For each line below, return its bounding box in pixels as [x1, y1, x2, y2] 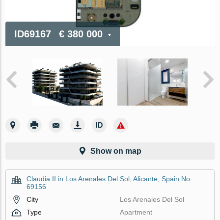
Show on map [90, 146, 141, 155]
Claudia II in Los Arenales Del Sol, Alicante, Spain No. [27, 174, 192, 183]
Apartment [120, 208, 153, 216]
